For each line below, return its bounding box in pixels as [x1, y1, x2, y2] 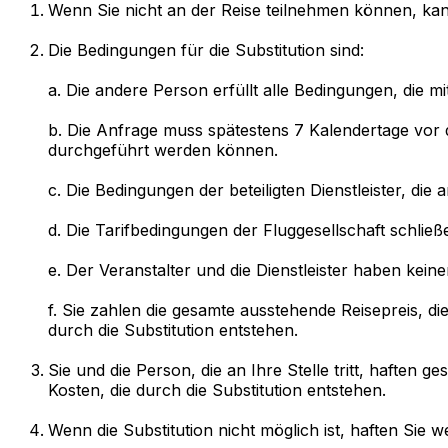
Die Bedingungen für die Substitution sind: [48, 40, 364, 61]
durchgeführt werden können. [48, 140, 278, 161]
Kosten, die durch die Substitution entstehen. [48, 380, 386, 401]
